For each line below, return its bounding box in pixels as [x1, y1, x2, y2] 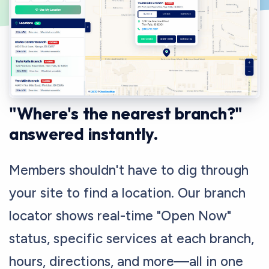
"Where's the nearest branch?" [9, 102, 243, 124]
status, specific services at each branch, [9, 230, 254, 247]
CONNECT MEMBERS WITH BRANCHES [9, 82, 188, 94]
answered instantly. [9, 122, 159, 144]
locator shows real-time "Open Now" [9, 207, 231, 224]
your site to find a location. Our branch [9, 184, 246, 201]
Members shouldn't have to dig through [9, 162, 249, 178]
